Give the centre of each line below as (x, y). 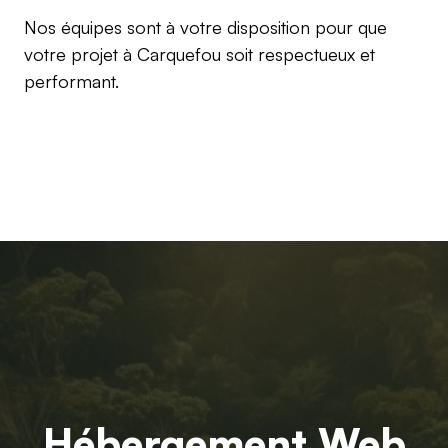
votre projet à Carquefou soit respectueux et (199, 54)
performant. (71, 81)
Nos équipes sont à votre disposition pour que (205, 27)
